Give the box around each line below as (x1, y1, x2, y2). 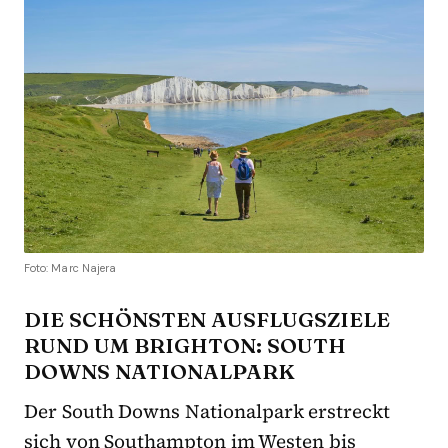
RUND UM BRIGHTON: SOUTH (24, 332, 346, 359)
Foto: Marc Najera (24, 261, 117, 276)
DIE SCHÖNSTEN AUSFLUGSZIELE (24, 306, 390, 333)
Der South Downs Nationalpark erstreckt (24, 398, 391, 425)
